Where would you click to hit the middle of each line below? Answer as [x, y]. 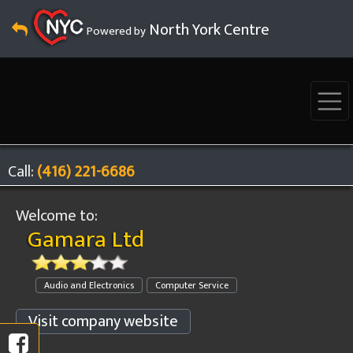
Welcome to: [57, 216]
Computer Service [192, 285]
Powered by [115, 31]
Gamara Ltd [86, 240]
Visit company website [103, 321]
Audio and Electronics [89, 285]
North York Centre [208, 30]
